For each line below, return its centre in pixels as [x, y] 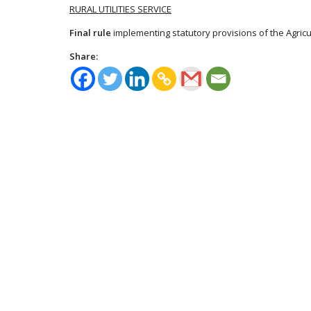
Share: [84, 56]
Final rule [90, 32]
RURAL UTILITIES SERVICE [120, 9]
